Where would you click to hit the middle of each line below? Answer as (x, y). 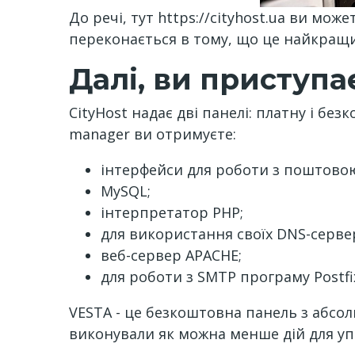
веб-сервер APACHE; (173, 255)
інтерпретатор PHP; (174, 212)
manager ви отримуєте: (155, 134)
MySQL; (128, 191)
